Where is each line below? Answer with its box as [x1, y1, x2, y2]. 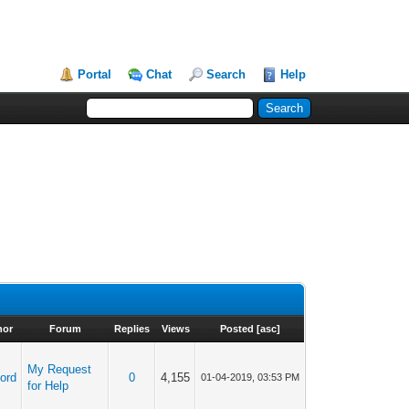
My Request [27, 362, 92, 376]
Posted [219, 323, 254, 334]
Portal [78, 68, 112, 81]
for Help [27, 379, 69, 393]
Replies [114, 323, 151, 334]
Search [206, 68, 246, 81]
